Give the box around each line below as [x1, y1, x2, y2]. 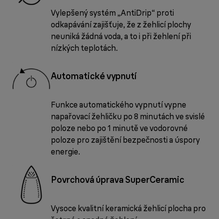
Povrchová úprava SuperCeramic [51, 174, 184, 186]
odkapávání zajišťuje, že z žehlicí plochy [51, 20, 191, 30]
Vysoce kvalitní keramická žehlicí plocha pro [51, 203, 206, 214]
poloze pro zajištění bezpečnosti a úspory [51, 135, 200, 145]
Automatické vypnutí [51, 70, 136, 82]
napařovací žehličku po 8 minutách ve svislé [51, 111, 205, 122]
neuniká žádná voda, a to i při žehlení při [51, 31, 191, 42]
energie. [51, 147, 80, 157]
